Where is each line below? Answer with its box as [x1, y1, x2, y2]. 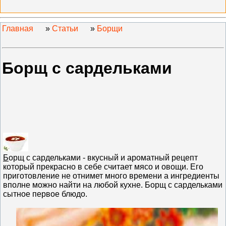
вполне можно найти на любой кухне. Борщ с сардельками [3, 180, 222, 189]
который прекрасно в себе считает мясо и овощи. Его [3, 162, 203, 171]
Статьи [52, 24, 78, 33]
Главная [2, 24, 33, 33]
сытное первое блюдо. [3, 189, 87, 198]
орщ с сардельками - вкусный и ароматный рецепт [9, 153, 198, 162]
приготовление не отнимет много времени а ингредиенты [3, 171, 219, 180]
